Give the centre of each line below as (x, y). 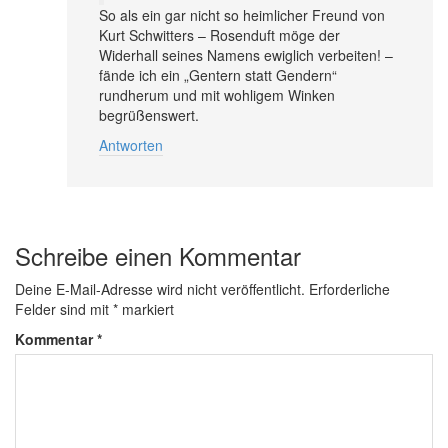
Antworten (131, 144)
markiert (146, 308)
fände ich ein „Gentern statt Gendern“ (218, 74)
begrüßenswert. (149, 114)
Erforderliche (349, 288)
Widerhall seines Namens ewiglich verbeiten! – (246, 54)
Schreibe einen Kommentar (158, 255)
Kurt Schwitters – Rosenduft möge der (219, 34)
